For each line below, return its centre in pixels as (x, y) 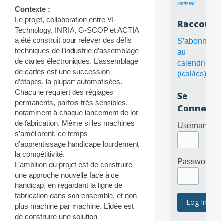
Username (195, 126)
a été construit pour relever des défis (73, 40)
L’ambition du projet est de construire (74, 165)
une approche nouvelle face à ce (67, 175)
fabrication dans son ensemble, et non (76, 196)
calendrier (194, 63)
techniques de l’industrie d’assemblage (77, 51)
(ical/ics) (191, 74)
